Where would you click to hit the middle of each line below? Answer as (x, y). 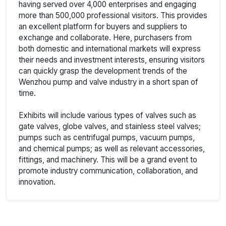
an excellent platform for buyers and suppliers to (103, 26)
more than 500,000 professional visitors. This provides (113, 15)
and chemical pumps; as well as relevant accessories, (112, 148)
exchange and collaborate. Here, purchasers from (105, 37)
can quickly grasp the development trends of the (103, 71)
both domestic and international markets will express (110, 48)
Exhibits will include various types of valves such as (107, 115)
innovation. (37, 182)
